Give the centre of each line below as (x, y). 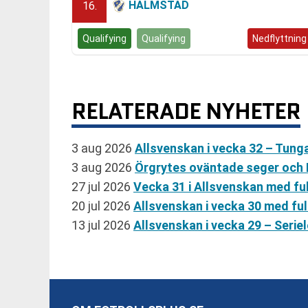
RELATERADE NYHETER (186, 112)
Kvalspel (219, 39)
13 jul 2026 (102, 225)
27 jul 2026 (102, 186)
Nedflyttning (279, 39)
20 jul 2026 (102, 206)
